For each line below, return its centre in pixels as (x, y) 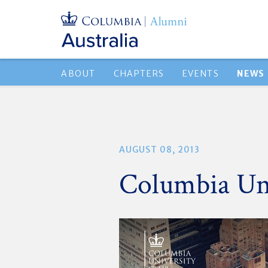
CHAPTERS (139, 74)
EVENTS (201, 74)
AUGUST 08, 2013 (160, 150)
